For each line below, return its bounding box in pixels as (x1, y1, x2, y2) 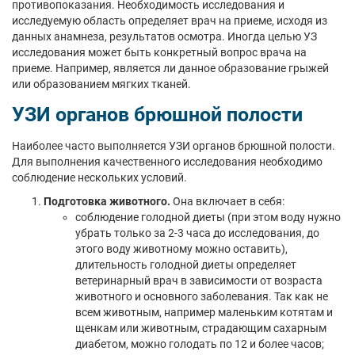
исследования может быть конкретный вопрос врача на (12, 46, 307, 59)
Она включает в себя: (170, 195, 284, 208)
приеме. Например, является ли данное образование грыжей (12, 62, 329, 74)
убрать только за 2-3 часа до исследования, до (75, 227, 319, 239)
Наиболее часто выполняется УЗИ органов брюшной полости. (12, 139, 335, 152)
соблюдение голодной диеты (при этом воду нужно (75, 211, 341, 223)
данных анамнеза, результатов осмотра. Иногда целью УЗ (12, 30, 317, 43)
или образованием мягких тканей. (12, 78, 191, 90)
